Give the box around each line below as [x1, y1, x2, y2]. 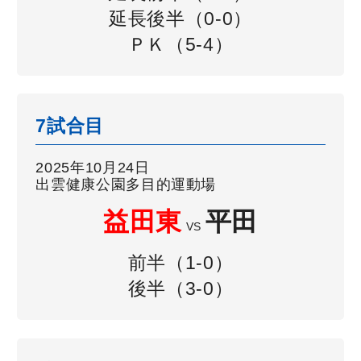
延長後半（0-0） [109, 7, 252, 29]
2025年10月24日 [35, 159, 150, 176]
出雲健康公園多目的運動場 [35, 176, 217, 193]
